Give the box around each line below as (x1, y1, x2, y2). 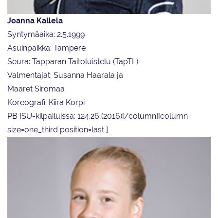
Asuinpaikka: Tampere (7, 43, 86, 53)
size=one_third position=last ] (7, 125, 108, 135)
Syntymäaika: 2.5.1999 (7, 30, 85, 39)
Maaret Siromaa (7, 84, 65, 94)
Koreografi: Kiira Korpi (7, 98, 85, 108)
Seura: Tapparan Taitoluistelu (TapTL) (7, 57, 138, 67)
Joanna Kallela (7, 16, 63, 26)
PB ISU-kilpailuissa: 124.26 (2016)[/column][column (7, 111, 188, 121)
